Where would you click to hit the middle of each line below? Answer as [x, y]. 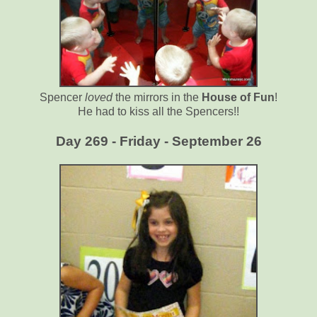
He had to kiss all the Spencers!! [158, 112]
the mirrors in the [157, 98]
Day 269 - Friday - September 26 [158, 142]
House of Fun [238, 98]
